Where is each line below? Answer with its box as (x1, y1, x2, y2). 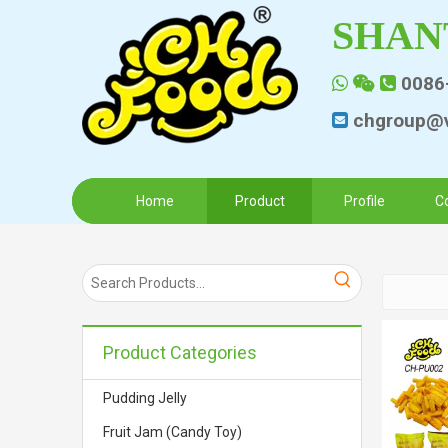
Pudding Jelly (103, 390, 187, 406)
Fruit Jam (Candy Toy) (103, 424, 242, 440)
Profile (344, 193, 385, 209)
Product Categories (103, 342, 257, 363)
